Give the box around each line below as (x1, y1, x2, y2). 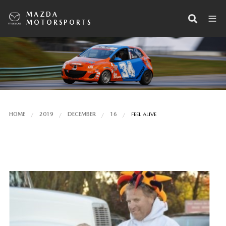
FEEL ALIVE (131, 110, 156, 118)
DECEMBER (67, 110, 96, 118)
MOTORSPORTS (26, 18, 92, 26)
